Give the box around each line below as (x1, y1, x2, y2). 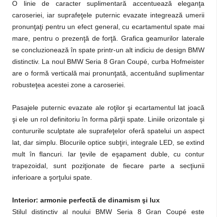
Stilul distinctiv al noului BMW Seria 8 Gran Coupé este (12, 208, 204, 216)
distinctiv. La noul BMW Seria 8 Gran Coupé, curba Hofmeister (12, 58, 204, 65)
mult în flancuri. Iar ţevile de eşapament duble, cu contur (12, 150, 204, 158)
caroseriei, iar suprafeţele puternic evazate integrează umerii (12, 11, 204, 19)
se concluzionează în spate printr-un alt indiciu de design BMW (12, 46, 204, 54)
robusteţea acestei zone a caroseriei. (12, 81, 125, 89)
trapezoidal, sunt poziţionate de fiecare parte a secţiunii (12, 162, 204, 170)
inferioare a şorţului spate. (12, 173, 92, 181)
